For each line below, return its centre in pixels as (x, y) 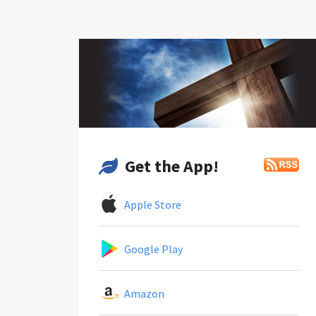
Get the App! (172, 166)
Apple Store (151, 204)
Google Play (151, 249)
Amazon (142, 293)
